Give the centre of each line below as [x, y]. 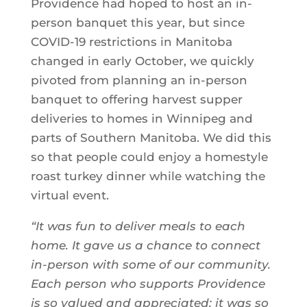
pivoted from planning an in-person [139, 81]
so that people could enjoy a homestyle [149, 157]
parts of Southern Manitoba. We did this [151, 138]
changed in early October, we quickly [142, 61]
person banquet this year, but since [137, 23]
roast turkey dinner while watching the [148, 176]
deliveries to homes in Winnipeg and [142, 119]
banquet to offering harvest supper [136, 100]
